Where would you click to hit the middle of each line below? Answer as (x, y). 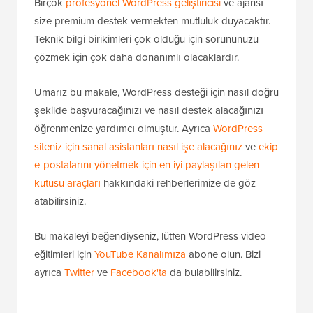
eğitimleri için (64, 254)
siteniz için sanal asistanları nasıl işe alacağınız (138, 146)
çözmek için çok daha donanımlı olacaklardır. (137, 57)
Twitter (79, 272)
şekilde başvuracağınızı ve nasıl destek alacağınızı (149, 110)
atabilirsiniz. (60, 201)
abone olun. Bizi (223, 254)
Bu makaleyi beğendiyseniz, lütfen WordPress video (150, 236)
